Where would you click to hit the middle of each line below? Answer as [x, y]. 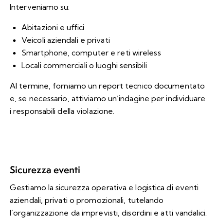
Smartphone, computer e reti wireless [91, 52]
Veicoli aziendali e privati [66, 40]
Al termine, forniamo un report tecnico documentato [108, 85]
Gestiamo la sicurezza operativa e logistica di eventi [104, 187]
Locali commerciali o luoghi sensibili [84, 65]
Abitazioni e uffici [53, 27]
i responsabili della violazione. [62, 111]
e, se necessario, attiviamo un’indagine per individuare [108, 98]
